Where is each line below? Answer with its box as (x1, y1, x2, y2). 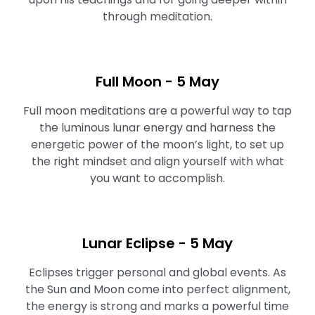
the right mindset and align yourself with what (31, 153, 284, 169)
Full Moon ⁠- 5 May (96, 72, 219, 91)
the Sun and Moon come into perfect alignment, (25, 281, 290, 297)
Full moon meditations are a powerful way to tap (23, 103, 292, 119)
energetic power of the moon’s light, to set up (31, 136, 284, 153)
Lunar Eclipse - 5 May (82, 233, 233, 253)
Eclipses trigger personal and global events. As (29, 264, 286, 281)
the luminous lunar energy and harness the (39, 120, 276, 136)
